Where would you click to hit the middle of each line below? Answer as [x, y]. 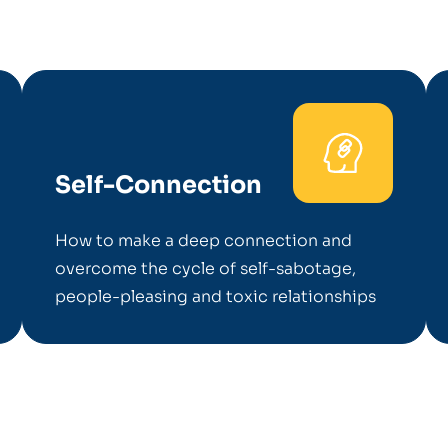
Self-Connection [159, 185]
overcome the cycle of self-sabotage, [206, 268]
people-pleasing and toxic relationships [218, 296]
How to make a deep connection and [204, 240]
